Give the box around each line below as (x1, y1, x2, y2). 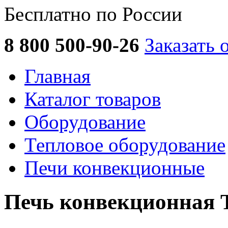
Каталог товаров (24, 88, 161, 110)
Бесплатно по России (4, 3, 182, 25)
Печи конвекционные (24, 157, 205, 179)
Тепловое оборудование (24, 134, 225, 156)
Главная (24, 65, 91, 87)
